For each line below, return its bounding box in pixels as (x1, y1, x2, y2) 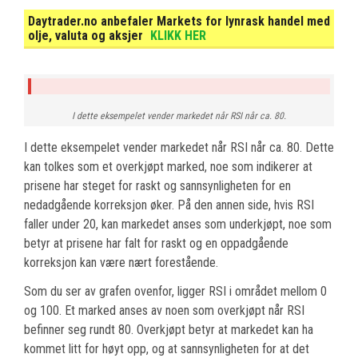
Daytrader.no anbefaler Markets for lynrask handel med (28, 14, 330, 30)
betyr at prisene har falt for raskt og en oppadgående (24, 236, 288, 252)
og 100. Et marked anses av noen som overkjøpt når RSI (24, 303, 304, 319)
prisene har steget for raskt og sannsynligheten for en (24, 178, 291, 194)
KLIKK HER (150, 28, 206, 44)
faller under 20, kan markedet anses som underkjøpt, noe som (24, 217, 332, 233)
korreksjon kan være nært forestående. (24, 255, 218, 271)
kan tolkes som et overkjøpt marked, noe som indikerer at (24, 159, 312, 175)
